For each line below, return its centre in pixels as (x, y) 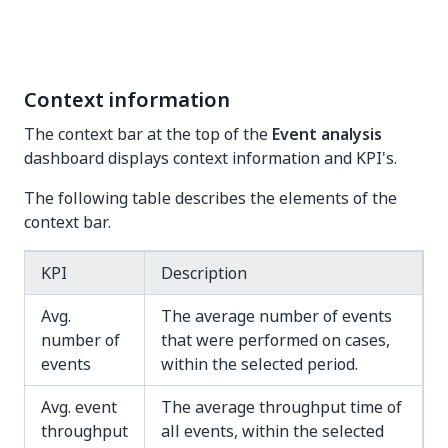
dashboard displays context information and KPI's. (210, 158)
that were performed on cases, (275, 340)
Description (204, 273)
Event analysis (327, 134)
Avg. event (79, 407)
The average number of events (276, 316)
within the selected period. (259, 364)
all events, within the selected (272, 431)
